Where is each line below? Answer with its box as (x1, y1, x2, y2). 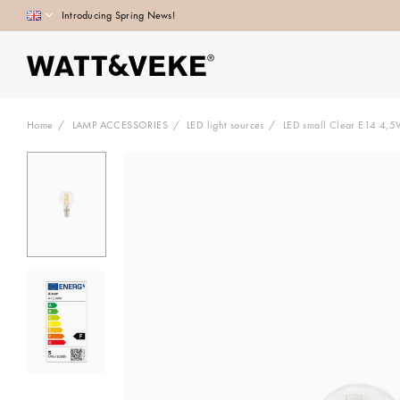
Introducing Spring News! (62, 8, 178, 22)
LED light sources (187, 118, 264, 132)
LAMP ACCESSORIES (71, 118, 169, 132)
